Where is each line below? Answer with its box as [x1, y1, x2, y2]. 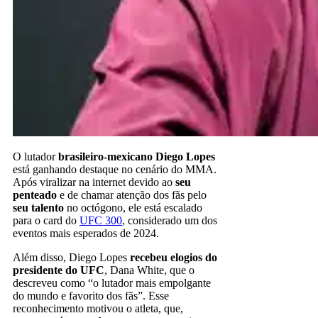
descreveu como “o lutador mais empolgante [13, 276, 211, 289]
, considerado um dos [122, 214, 217, 226]
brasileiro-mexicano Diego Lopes [58, 150, 215, 163]
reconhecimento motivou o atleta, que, [13, 302, 183, 314]
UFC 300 [79, 214, 122, 226]
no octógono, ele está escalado [64, 201, 202, 214]
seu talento [13, 201, 64, 214]
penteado [13, 188, 57, 201]
